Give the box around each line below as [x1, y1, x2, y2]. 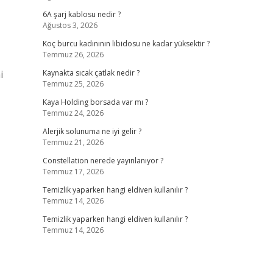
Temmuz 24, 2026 [42, 108, 104, 118]
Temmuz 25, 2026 [42, 79, 104, 89]
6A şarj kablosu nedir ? [42, 9, 121, 19]
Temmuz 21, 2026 [42, 137, 104, 147]
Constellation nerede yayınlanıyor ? [42, 155, 163, 166]
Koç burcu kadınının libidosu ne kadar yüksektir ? [42, 38, 210, 49]
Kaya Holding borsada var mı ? [42, 97, 148, 107]
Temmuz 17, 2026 [42, 166, 104, 177]
